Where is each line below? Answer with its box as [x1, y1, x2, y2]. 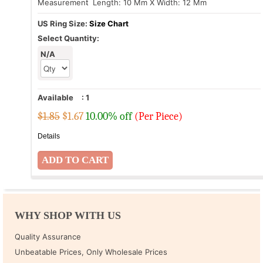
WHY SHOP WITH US [15, 209, 121, 221]
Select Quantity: [38, 33, 99, 43]
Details [38, 132, 60, 141]
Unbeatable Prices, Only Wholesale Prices [15, 247, 167, 257]
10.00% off [86, 110, 132, 123]
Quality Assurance [15, 231, 81, 241]
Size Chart [89, 19, 129, 29]
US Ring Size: [38, 19, 89, 29]
